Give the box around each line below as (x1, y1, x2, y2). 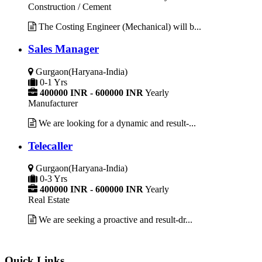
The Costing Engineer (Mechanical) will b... (36, 21, 201, 32)
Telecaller (28, 139, 73, 152)
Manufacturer (28, 98, 78, 108)
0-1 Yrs (40, 77, 67, 87)
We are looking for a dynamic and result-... (36, 118, 196, 128)
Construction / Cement (28, 1, 111, 12)
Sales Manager (28, 43, 99, 56)
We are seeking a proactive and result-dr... (36, 215, 192, 225)
